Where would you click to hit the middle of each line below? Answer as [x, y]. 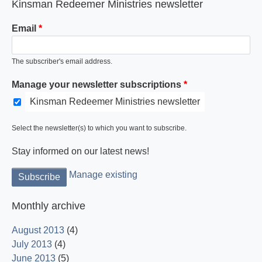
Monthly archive [49, 206]
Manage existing [103, 175]
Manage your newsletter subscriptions [96, 85]
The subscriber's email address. [62, 62]
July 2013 [32, 244]
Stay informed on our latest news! [80, 151]
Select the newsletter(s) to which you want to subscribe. [99, 128]
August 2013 [38, 230]
